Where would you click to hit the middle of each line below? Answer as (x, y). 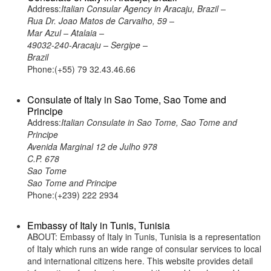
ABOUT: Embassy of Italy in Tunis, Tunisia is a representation (144, 237)
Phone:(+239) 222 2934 (73, 195)
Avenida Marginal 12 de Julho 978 (92, 146)
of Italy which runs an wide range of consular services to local (144, 249)
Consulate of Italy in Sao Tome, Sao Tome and (127, 100)
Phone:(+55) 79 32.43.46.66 (81, 69)
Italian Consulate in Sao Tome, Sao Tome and (149, 122)
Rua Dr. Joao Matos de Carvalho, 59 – (101, 21)
